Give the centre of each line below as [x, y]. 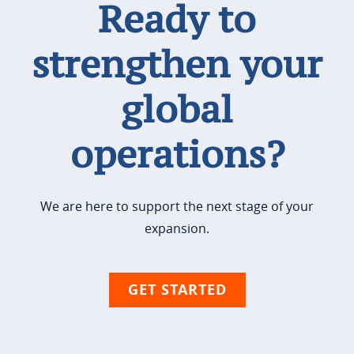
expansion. [177, 228]
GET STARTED [177, 289]
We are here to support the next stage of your [177, 206]
